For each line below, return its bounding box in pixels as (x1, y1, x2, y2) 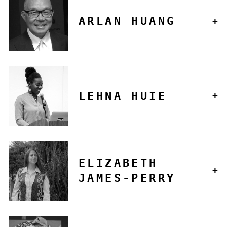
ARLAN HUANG (79, 15, 176, 28)
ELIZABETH (79, 156, 158, 169)
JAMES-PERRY (79, 171, 176, 184)
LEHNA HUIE (79, 89, 167, 102)
